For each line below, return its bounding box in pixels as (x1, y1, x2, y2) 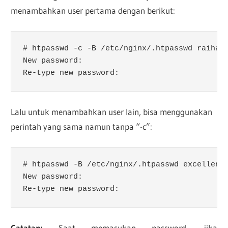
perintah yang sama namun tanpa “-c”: (11, 121, 153, 132)
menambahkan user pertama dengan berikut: (11, 5, 176, 16)
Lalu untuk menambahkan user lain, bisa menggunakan (11, 106, 213, 118)
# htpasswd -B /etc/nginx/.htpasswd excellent (22, 160, 224, 169)
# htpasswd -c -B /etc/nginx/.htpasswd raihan (22, 44, 224, 53)
